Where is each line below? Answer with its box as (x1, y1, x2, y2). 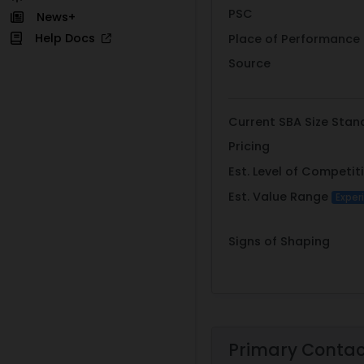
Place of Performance (228, 30, 360, 47)
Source (228, 55, 271, 72)
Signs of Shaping (228, 233, 330, 250)
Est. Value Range (228, 188, 331, 205)
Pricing (228, 138, 270, 155)
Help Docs (34, 29, 102, 46)
